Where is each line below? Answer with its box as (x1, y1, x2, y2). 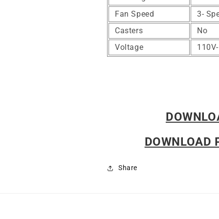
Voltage (115, 43, 144, 52)
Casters (115, 26, 143, 36)
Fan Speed (115, 9, 154, 19)
